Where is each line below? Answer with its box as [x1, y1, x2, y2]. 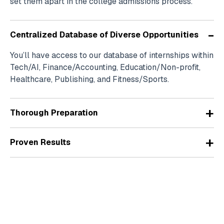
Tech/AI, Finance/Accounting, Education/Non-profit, [10, 61, 200, 72]
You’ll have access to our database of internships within [10, 49, 213, 60]
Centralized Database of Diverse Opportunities [10, 29, 198, 40]
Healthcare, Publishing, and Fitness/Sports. [10, 73, 169, 84]
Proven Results [10, 136, 70, 147]
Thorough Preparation [10, 107, 98, 118]
